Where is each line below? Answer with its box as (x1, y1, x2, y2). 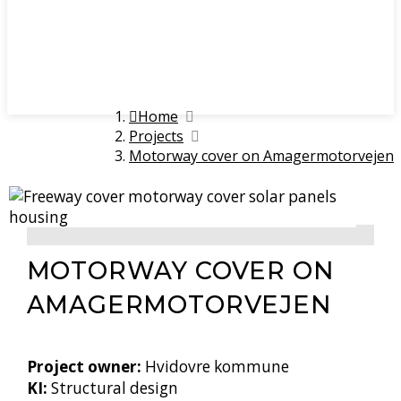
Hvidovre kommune (144, 355, 289, 377)
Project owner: (26, 355, 145, 377)
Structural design (50, 377, 178, 398)
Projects (129, 126, 183, 146)
